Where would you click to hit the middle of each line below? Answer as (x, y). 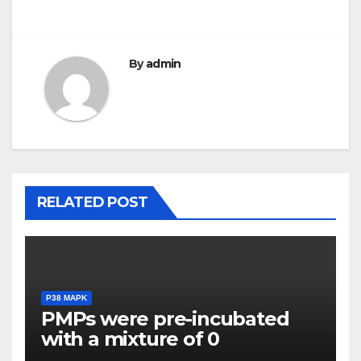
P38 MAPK (66, 298)
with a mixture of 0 (131, 339)
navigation (109, 27)
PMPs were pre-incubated (165, 319)
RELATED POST (93, 203)
